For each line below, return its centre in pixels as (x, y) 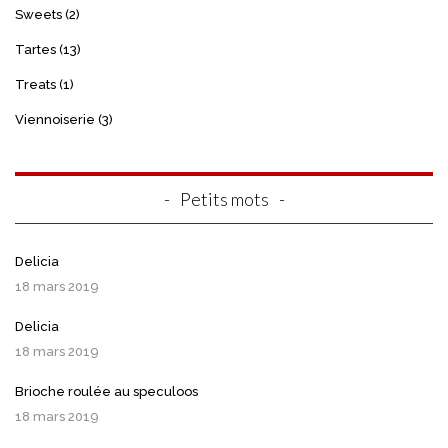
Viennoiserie (55, 120)
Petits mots (224, 199)
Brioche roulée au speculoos (106, 392)
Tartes (35, 50)
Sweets (38, 15)
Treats (35, 85)
